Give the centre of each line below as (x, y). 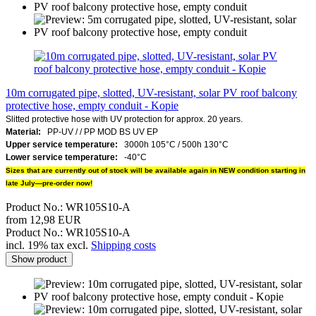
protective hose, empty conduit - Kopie (92, 105)
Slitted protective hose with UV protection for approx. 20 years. (124, 119)
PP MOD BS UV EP (121, 132)
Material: (23, 132)
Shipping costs (123, 245)
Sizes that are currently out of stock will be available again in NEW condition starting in (156, 170)
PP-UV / (60, 132)
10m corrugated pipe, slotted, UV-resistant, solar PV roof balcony (151, 92)
